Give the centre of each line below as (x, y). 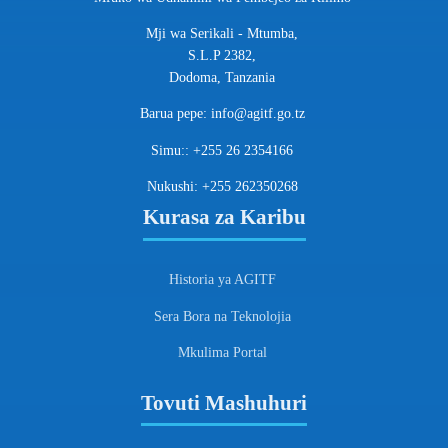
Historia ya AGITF (222, 280)
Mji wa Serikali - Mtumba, (222, 33)
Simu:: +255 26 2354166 (222, 150)
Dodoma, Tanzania (222, 77)
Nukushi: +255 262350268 (222, 187)
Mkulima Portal (222, 353)
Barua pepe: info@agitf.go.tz (222, 114)
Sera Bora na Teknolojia (222, 316)
